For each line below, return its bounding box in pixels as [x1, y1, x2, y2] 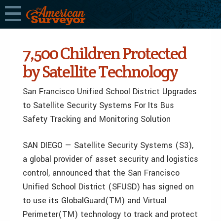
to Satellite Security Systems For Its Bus [23, 100, 174, 111]
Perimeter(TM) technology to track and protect [23, 209, 198, 220]
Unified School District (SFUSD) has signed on [23, 181, 194, 192]
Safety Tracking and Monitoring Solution [23, 113, 171, 125]
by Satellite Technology [23, 61, 178, 82]
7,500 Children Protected [23, 42, 186, 64]
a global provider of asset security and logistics [23, 153, 198, 165]
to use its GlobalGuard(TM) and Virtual [23, 195, 167, 206]
